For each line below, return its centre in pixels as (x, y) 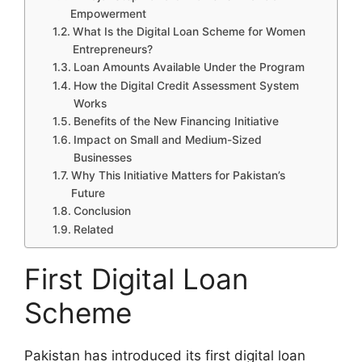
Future (88, 194)
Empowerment (108, 14)
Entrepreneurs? (112, 50)
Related (93, 230)
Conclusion (102, 211)
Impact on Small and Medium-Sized (167, 140)
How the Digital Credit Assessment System (186, 86)
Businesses (102, 158)
